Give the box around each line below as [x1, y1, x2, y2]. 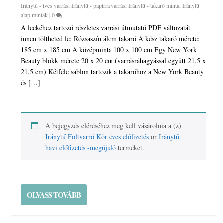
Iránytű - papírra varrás [71, 1, 126, 10]
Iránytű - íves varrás [21, 1, 69, 10]
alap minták [21, 11, 48, 19]
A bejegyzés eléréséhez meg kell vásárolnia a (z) [45, 121, 182, 131]
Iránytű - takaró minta [128, 1, 180, 10]
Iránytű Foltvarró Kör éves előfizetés [45, 132, 149, 142]
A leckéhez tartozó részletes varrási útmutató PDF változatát [21, 23, 191, 33]
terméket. [116, 143, 145, 153]
